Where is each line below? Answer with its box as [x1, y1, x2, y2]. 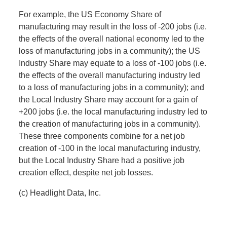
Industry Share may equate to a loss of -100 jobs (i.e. [19, 59, 207, 68]
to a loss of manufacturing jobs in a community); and [19, 83, 205, 92]
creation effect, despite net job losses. [19, 168, 154, 177]
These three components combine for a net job [19, 132, 185, 141]
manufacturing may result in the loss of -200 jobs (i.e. [19, 22, 207, 31]
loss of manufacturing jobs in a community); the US [19, 47, 201, 56]
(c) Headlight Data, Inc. [19, 188, 101, 198]
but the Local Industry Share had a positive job [19, 156, 185, 165]
